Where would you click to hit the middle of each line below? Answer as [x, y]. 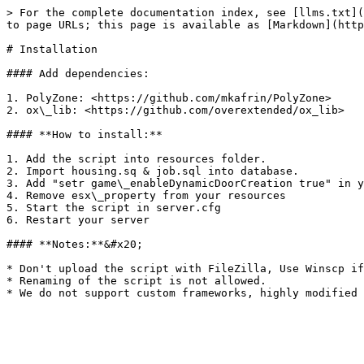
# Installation [52, 49]
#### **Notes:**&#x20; [75, 244]
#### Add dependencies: [78, 74]
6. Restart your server [78, 220]
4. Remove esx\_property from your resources [146, 195]
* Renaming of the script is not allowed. [136, 281]
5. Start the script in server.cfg [114, 208]
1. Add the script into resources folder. [136, 159]
